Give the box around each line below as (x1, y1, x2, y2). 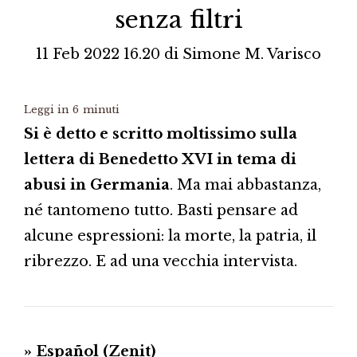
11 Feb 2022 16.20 (36, 45, 160, 63)
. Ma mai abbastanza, (170, 175, 321, 194)
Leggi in (24, 103, 69, 116)
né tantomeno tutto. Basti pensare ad (24, 201, 298, 219)
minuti (83, 103, 120, 116)
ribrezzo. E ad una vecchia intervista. (24, 252, 297, 270)
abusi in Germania (24, 175, 170, 194)
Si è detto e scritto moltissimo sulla (24, 124, 297, 143)
